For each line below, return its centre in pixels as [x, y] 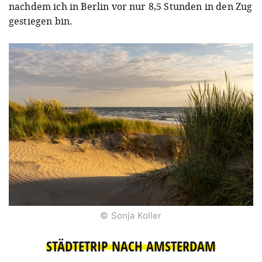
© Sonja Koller [131, 216]
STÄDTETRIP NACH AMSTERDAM [131, 247]
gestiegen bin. [41, 21]
